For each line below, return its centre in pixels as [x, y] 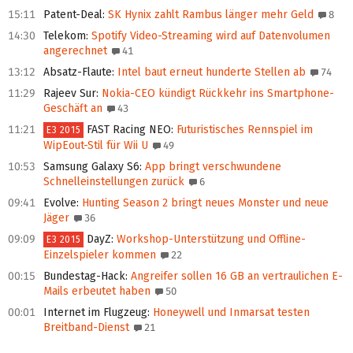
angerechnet [75, 51]
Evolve [60, 203]
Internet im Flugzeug [95, 313]
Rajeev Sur [70, 94]
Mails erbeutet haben [97, 292]
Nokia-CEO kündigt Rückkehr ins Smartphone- [216, 94]
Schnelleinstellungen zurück [114, 182]
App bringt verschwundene [212, 167]
